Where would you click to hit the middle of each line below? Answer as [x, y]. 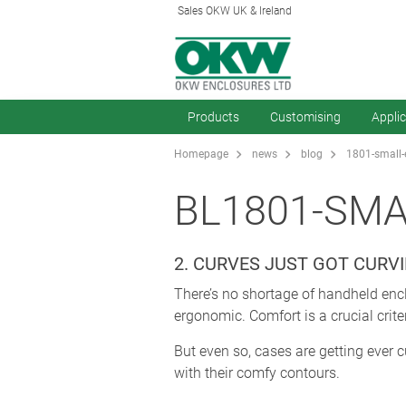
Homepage [201, 155]
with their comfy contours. [257, 373]
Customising [305, 117]
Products [213, 117]
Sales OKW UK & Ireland [235, 11]
